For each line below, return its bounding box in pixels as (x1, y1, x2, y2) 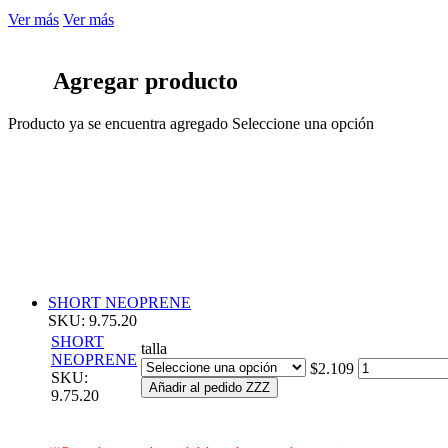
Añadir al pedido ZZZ (149, 379, 270, 395)
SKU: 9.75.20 (48, 311, 137, 329)
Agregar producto (53, 67, 238, 94)
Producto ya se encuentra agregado (8, 114, 228, 132)
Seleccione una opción (232, 114, 374, 132)
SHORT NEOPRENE (48, 293, 191, 311)
